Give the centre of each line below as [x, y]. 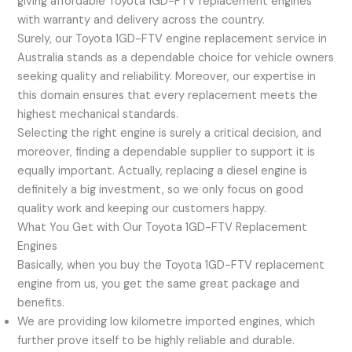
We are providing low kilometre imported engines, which [167, 322]
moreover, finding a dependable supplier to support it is [167, 152]
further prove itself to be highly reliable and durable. [156, 341]
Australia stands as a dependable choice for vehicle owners [176, 58]
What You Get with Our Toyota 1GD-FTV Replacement [163, 228]
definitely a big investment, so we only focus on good [161, 190]
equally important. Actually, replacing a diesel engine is [163, 171]
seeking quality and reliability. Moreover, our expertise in [167, 77]
